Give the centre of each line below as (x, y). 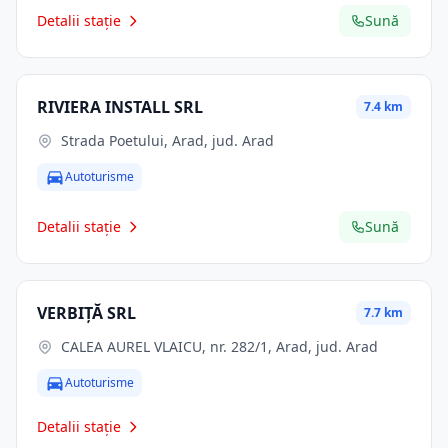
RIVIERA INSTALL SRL (120, 107)
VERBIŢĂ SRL (86, 313)
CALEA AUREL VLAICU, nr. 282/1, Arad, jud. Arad (219, 346)
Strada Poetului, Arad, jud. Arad (167, 140)
